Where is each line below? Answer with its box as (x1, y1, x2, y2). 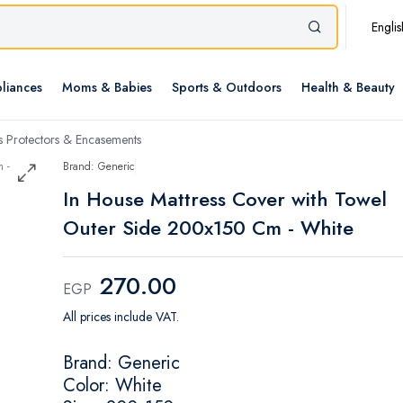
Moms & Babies (62, 78, 152, 97)
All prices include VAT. (63, 308, 179, 327)
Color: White (63, 372, 162, 399)
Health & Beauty (301, 78, 395, 97)
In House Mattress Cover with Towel (63, 184, 387, 214)
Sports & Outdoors (172, 78, 282, 97)
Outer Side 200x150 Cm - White (63, 213, 354, 243)
